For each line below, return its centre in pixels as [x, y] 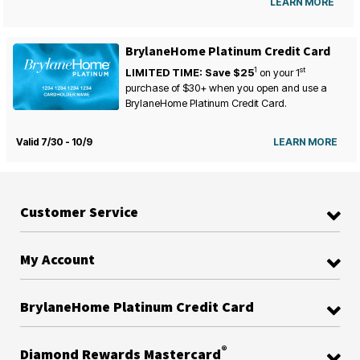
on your [276, 72]
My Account [57, 258]
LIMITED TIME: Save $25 [189, 72]
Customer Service [79, 211]
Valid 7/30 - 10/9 [54, 141]
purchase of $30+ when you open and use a [226, 88]
